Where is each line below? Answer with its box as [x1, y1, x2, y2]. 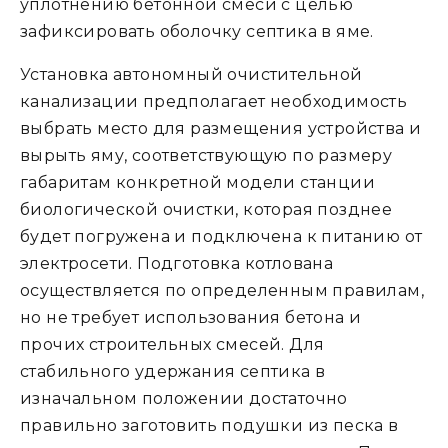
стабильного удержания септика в [20, 362, 326, 381]
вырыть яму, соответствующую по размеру [20, 146, 393, 165]
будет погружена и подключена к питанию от [20, 227, 423, 246]
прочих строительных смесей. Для [20, 335, 325, 354]
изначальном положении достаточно [20, 389, 348, 408]
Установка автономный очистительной [20, 65, 363, 84]
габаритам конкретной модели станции [20, 173, 375, 192]
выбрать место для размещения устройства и [20, 119, 422, 138]
